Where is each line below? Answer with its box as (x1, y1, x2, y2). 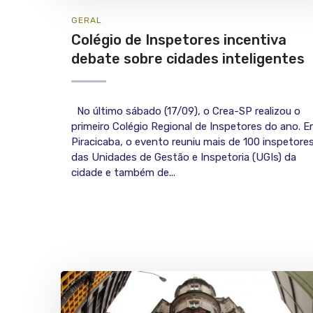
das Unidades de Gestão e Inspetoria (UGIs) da (71, 151, 296, 164)
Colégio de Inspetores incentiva (71, 31, 286, 49)
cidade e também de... (71, 166, 175, 180)
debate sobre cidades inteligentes (71, 50, 305, 68)
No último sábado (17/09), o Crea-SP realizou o (71, 105, 300, 118)
